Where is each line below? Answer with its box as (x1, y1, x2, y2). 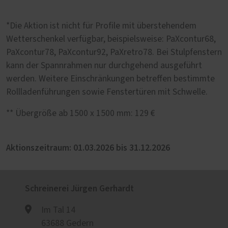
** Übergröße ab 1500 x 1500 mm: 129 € (6, 108, 155, 118)
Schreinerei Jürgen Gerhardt (25, 182, 134, 195)
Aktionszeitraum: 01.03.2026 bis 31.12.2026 (6, 141, 170, 154)
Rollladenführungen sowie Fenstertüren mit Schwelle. (6, 87, 218, 97)
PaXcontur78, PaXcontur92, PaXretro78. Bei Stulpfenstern (6, 47, 222, 57)
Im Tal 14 (41, 205, 75, 215)
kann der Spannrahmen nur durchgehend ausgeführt (6, 61, 202, 70)
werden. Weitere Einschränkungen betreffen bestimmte (6, 74, 215, 83)
